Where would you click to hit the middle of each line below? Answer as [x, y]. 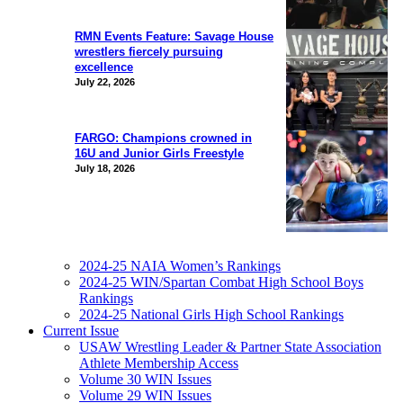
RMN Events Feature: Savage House [174, 36]
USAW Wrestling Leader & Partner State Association [230, 346]
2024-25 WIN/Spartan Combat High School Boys [221, 282]
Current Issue [81, 330]
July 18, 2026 [105, 168]
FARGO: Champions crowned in [163, 138]
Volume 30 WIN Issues [145, 379]
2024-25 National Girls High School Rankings [211, 314]
